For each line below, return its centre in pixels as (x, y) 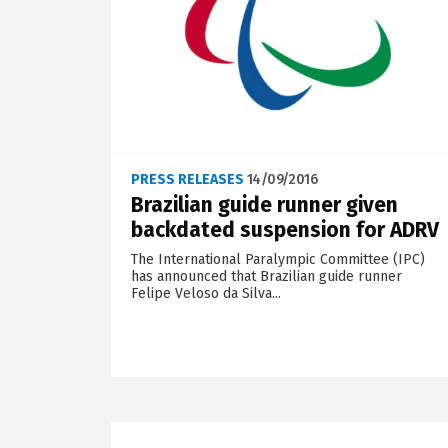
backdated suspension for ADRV (284, 229)
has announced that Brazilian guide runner (266, 276)
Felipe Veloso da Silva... (205, 293)
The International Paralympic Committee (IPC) (277, 259)
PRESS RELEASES (187, 179)
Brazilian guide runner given (264, 204)
